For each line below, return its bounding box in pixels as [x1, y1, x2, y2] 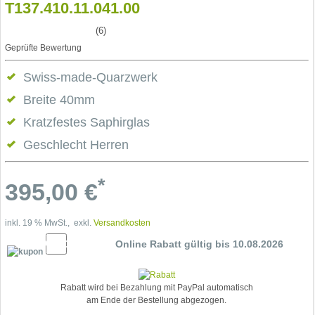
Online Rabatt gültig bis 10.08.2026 [115, 238, 283, 250]
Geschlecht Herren [23, 138, 129, 152]
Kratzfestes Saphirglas [23, 115, 150, 129]
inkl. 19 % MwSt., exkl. [5, 217, 94, 228]
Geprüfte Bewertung [5, 43, 82, 53]
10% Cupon [16, 236, 85, 250]
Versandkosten [94, 217, 150, 228]
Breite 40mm [23, 93, 95, 107]
